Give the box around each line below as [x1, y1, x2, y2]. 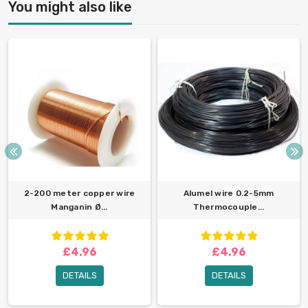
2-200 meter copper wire [23, 188, 135, 198]
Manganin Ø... [51, 201, 108, 212]
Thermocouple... [192, 201, 265, 212]
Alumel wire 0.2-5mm [183, 188, 274, 198]
